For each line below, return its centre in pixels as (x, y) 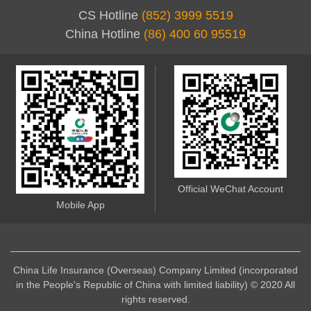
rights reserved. (155, 300)
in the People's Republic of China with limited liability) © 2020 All (155, 285)
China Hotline (104, 34)
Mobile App (80, 205)
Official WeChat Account (230, 189)
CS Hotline (110, 15)
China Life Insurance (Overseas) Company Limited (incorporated (155, 270)
